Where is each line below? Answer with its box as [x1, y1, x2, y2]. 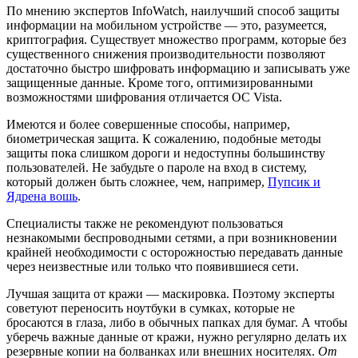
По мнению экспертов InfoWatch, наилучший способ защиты [6, 4, 340, 18]
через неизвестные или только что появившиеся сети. [6, 260, 299, 274]
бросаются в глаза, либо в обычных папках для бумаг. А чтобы [6, 316, 348, 330]
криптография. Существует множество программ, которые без [6, 33, 346, 47]
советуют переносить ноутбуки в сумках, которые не [6, 301, 295, 316]
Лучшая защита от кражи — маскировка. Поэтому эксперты [6, 287, 335, 301]
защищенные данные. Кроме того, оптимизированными [6, 76, 313, 90]
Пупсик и [268, 175, 320, 189]
